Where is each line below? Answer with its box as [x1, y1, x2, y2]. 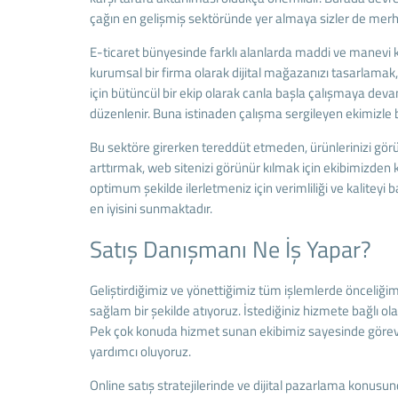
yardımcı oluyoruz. [89, 341, 191, 362]
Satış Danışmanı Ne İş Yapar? [89, 232, 371, 267]
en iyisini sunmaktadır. [89, 198, 212, 219]
